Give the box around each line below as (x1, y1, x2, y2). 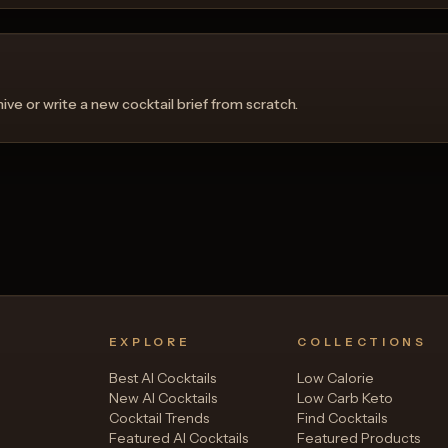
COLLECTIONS (297, 334, 427, 349)
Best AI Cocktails (108, 368, 216, 387)
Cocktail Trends (108, 408, 209, 427)
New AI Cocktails (108, 388, 217, 407)
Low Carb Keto (297, 388, 394, 407)
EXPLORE (108, 334, 191, 349)
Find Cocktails (297, 408, 388, 427)
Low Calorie (297, 368, 375, 387)
